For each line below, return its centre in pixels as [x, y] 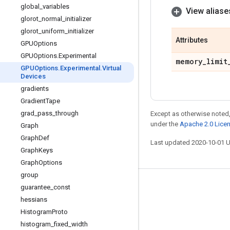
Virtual [112, 68]
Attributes [192, 40]
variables [56, 6]
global [30, 6]
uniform [53, 31]
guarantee [35, 187]
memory [189, 61]
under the [165, 124]
